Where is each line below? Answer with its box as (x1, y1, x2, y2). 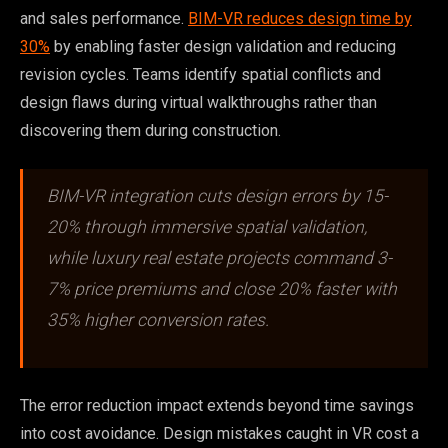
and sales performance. (20, 8, 188, 28)
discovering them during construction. (20, 120, 281, 140)
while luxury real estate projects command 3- (47, 247, 392, 268)
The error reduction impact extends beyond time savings (20, 395, 414, 415)
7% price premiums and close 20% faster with (47, 278, 397, 299)
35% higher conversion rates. (47, 309, 269, 330)
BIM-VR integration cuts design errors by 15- (47, 185, 388, 206)
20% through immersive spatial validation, (47, 216, 367, 237)
